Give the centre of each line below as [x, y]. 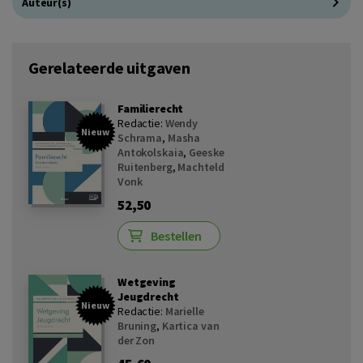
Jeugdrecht [148, 297]
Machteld [201, 167]
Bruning [137, 326]
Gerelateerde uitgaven [109, 68]
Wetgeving [147, 282]
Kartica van [190, 326]
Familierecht [151, 109]
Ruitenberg [145, 167]
